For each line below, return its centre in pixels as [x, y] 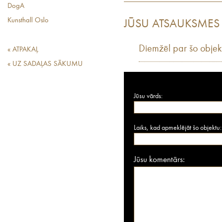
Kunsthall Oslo [28, 21]
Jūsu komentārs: [159, 160]
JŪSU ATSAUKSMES [172, 24]
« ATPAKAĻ [23, 50]
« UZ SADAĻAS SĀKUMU [45, 64]
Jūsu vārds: [148, 96]
